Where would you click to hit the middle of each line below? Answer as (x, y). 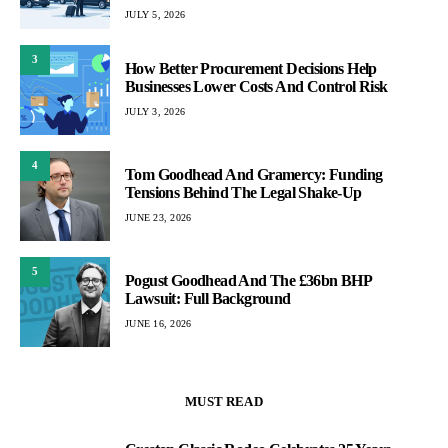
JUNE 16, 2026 (158, 323)
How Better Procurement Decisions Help (251, 68)
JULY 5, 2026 (155, 14)
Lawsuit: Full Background (208, 298)
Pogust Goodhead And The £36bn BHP (248, 280)
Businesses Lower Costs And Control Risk (256, 86)
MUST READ (224, 401)
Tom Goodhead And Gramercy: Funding (254, 174)
